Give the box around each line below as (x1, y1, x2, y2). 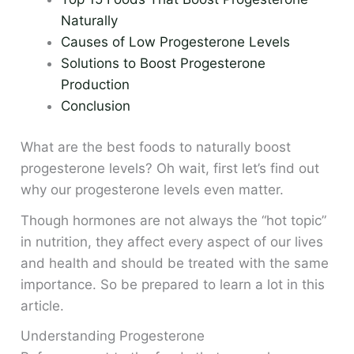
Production (61, 76, 130, 92)
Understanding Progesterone (21, 328, 205, 345)
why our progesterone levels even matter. (21, 182, 284, 198)
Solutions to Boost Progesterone (61, 55, 266, 71)
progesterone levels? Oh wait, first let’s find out (21, 160, 320, 176)
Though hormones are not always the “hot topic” (21, 212, 327, 228)
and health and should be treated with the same (21, 254, 330, 271)
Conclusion (61, 97, 131, 114)
